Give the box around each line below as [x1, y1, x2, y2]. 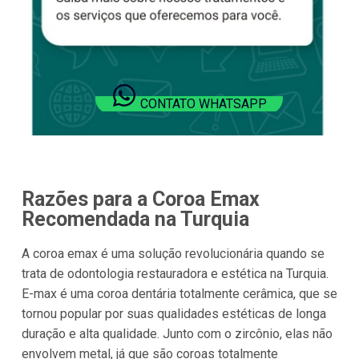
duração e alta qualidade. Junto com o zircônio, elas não [21, 325, 333, 341]
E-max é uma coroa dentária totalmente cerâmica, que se [21, 285, 337, 301]
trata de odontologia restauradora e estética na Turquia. [21, 265, 329, 281]
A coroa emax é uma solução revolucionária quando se [21, 245, 325, 261]
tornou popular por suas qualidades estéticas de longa [21, 305, 326, 321]
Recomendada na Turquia [21, 208, 249, 232]
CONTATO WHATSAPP [140, 96, 268, 112]
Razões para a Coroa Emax [21, 188, 260, 212]
